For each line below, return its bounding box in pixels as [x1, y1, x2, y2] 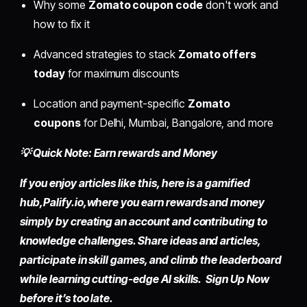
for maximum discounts [64, 66, 180, 81]
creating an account [70, 214, 170, 229]
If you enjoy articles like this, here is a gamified [20, 176, 250, 191]
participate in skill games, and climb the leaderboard [20, 253, 282, 267]
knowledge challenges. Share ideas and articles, [20, 234, 260, 248]
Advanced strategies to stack [34, 47, 178, 62]
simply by [20, 214, 71, 229]
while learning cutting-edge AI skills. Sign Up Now [20, 272, 269, 286]
